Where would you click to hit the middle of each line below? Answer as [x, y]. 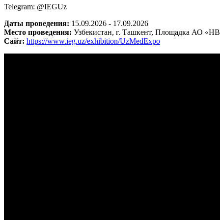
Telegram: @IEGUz [35, 6]
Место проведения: [39, 32]
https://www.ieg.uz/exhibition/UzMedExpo [93, 41]
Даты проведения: [38, 23]
